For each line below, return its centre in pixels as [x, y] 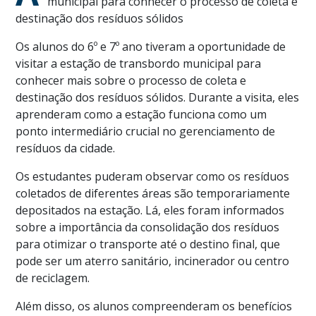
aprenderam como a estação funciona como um [141, 115]
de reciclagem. [53, 278]
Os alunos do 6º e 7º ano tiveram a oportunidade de [151, 47]
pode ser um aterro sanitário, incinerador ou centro [153, 261]
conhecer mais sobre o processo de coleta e [131, 81]
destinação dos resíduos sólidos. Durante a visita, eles [158, 98]
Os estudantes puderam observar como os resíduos [153, 177]
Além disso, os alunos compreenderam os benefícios [154, 306]
